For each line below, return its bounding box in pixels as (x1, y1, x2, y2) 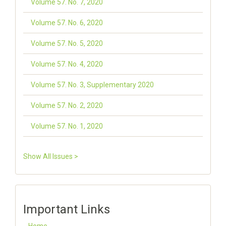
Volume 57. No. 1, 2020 (31, 122, 103, 130)
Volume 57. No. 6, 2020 (31, 19, 103, 27)
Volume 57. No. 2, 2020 (31, 101, 103, 109)
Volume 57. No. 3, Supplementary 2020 (31, 81, 154, 89)
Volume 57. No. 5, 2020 (31, 39, 103, 47)
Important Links (23, 202, 110, 216)
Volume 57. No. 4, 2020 (31, 60, 103, 68)
